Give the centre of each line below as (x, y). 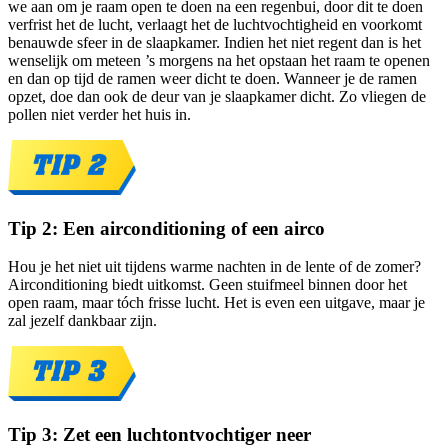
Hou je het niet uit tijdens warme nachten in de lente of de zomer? (214, 267)
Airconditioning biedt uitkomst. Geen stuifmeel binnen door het (207, 285)
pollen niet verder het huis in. (99, 114)
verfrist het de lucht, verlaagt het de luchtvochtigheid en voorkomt (215, 24)
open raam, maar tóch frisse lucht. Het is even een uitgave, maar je (216, 303)
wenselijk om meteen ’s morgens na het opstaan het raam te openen (219, 60)
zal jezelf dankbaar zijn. (82, 321)
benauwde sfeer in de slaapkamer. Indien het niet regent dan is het (214, 42)
